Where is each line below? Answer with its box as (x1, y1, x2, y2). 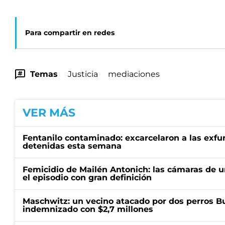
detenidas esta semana (23, 141, 122, 151)
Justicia (68, 69, 98, 79)
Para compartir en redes (25, 28, 115, 37)
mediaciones (108, 69, 160, 79)
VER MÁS (23, 106, 75, 120)
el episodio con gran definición (23, 173, 152, 182)
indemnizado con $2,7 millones (23, 204, 153, 214)
